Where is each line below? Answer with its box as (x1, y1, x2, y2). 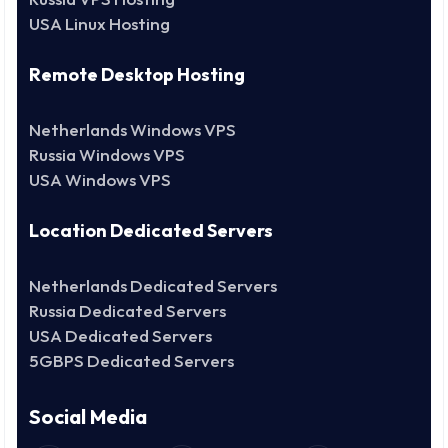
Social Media (29, 403, 147, 429)
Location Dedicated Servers (29, 218, 273, 242)
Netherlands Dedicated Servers (29, 274, 277, 296)
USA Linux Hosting (29, 12, 170, 34)
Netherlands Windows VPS (29, 118, 236, 140)
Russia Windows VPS (29, 143, 185, 165)
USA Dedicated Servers (29, 324, 212, 346)
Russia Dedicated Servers (29, 299, 226, 321)
